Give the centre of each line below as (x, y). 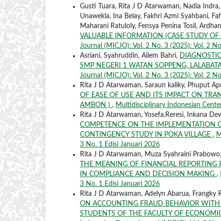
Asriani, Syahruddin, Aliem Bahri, (130, 55)
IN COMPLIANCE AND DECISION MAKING (148, 174)
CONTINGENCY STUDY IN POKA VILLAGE (146, 134)
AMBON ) (96, 105)
